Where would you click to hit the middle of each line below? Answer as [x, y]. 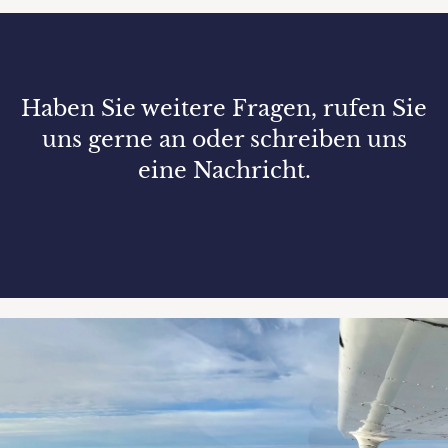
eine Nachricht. [224, 171]
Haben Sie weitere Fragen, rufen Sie [224, 109]
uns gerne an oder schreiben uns [224, 140]
